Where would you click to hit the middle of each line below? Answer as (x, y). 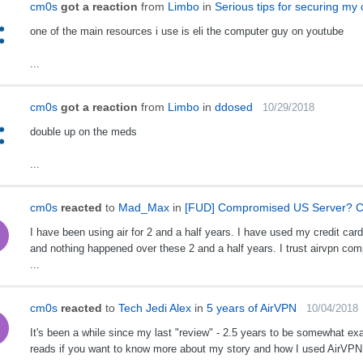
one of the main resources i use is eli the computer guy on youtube (186, 32)
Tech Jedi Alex (154, 308)
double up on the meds (83, 132)
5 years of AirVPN (251, 308)
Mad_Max (143, 208)
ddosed (233, 107)
